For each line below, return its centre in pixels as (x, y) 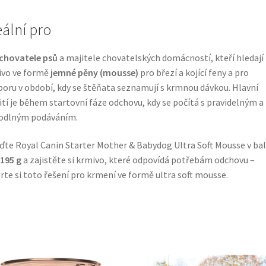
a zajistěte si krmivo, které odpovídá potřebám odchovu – (138, 160)
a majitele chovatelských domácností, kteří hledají (160, 57)
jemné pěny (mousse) (94, 72)
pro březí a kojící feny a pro (193, 72)
